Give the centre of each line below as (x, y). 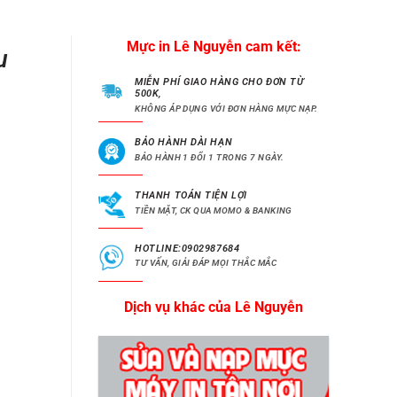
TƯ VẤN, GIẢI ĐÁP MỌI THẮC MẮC (206, 263)
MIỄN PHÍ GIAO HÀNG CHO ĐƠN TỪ (220, 82)
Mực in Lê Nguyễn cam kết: (214, 47)
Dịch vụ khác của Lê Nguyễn (214, 307)
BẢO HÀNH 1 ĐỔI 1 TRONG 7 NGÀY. (210, 157)
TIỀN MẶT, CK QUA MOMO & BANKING (214, 210)
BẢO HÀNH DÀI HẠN (184, 143)
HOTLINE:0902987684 (187, 248)
